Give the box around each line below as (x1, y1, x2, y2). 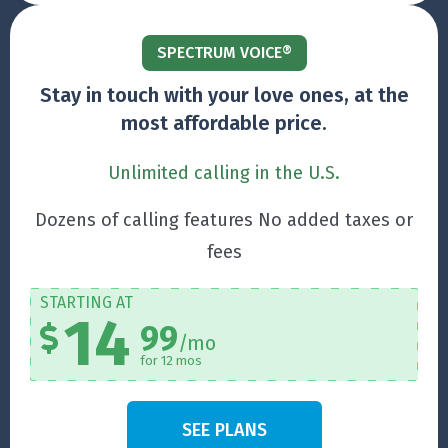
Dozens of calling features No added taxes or (35, 209, 413, 232)
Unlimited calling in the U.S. (108, 162, 340, 185)
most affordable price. (121, 111, 327, 136)
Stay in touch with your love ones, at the (39, 83, 409, 108)
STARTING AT (40, 293, 133, 313)
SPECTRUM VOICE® (156, 43, 292, 63)
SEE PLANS (181, 419, 267, 442)
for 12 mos (140, 353, 202, 369)
